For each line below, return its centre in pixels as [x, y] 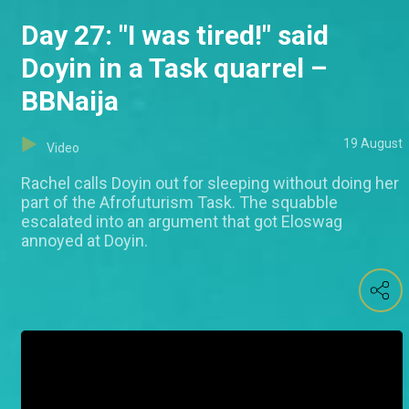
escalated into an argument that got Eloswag [182, 222]
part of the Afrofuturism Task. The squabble [179, 203]
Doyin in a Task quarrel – [174, 68]
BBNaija [70, 101]
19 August [373, 144]
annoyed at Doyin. [84, 241]
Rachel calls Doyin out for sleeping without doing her [210, 184]
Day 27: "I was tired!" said [175, 36]
